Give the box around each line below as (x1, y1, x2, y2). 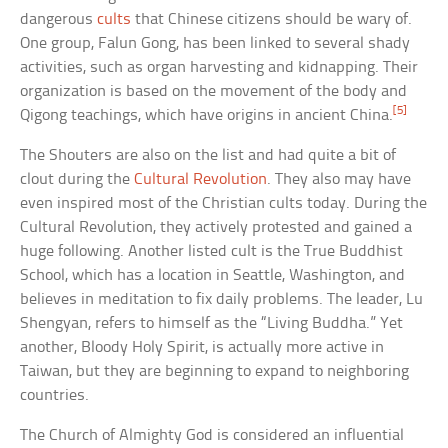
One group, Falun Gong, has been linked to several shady (20, 35, 411, 53)
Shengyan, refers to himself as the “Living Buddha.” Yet (20, 315, 404, 333)
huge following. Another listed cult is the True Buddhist (20, 243, 404, 261)
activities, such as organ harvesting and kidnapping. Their (20, 59, 419, 77)
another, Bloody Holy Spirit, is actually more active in (20, 339, 385, 357)
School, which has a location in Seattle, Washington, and (20, 267, 406, 285)
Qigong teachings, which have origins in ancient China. (20, 107, 394, 125)
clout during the (20, 171, 135, 189)
